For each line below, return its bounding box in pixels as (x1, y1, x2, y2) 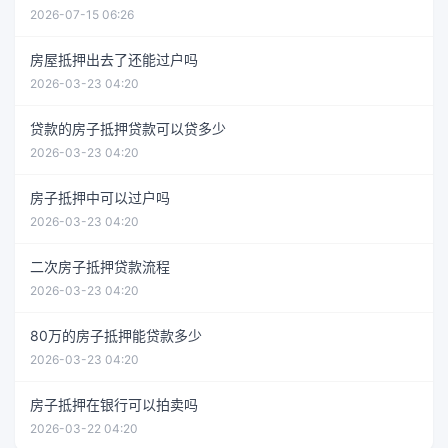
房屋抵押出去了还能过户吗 (30, 50, 198, 68)
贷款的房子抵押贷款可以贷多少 (30, 119, 226, 137)
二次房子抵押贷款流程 (30, 257, 170, 275)
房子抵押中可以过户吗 (30, 188, 170, 206)
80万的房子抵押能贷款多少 (30, 326, 202, 344)
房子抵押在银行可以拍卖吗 (30, 395, 198, 413)
